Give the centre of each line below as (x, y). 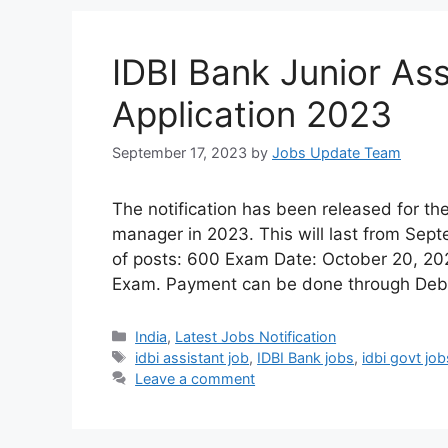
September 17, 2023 (179, 152)
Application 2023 (252, 113)
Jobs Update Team (336, 152)
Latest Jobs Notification (256, 336)
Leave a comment (195, 378)
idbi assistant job (192, 357)
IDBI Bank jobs (306, 357)
